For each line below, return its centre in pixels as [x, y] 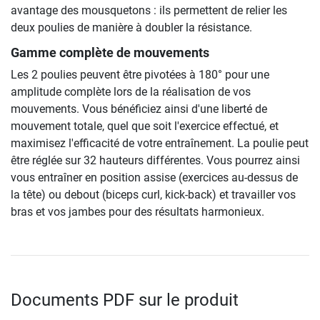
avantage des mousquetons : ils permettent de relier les [149, 10]
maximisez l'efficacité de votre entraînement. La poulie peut [160, 143]
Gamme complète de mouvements [110, 52]
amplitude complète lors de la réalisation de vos [131, 91]
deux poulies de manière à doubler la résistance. [131, 27]
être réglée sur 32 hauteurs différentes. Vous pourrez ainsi [155, 160]
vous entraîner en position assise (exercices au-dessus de [154, 177]
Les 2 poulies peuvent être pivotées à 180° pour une [140, 74]
